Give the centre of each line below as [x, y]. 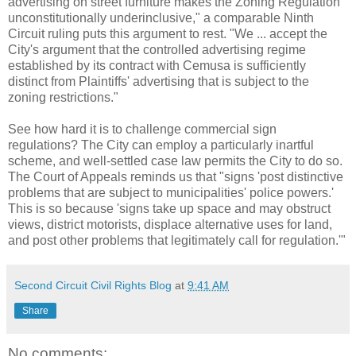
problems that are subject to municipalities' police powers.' [171, 192]
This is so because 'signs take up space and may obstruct [169, 208]
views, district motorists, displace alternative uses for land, [170, 224]
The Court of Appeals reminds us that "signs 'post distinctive [176, 176]
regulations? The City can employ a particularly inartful [161, 145]
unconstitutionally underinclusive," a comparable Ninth [161, 17]
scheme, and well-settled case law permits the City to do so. [175, 161]
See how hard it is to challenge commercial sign [142, 129]
